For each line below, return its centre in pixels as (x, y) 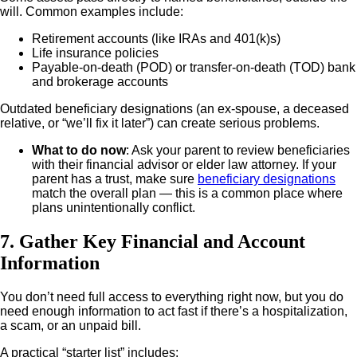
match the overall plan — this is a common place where (187, 194)
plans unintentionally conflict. (114, 208)
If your (319, 165)
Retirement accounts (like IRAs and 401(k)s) (156, 39)
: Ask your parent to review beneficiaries (238, 151)
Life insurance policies (95, 53)
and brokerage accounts (100, 82)
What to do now (79, 151)
